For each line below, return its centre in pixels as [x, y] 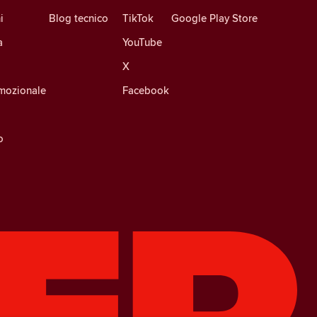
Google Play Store [214, 18]
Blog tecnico [78, 18]
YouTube [142, 42]
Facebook [145, 90]
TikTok [138, 18]
